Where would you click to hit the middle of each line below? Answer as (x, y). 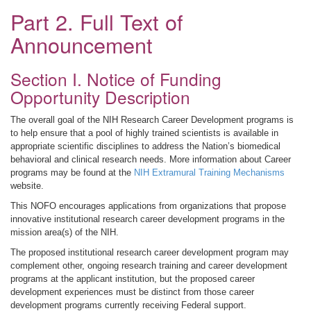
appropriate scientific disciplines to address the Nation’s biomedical (145, 146)
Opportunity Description (100, 97)
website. (27, 186)
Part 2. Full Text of (97, 22)
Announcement (82, 44)
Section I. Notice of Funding (116, 79)
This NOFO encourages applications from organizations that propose (148, 206)
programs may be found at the (72, 173)
